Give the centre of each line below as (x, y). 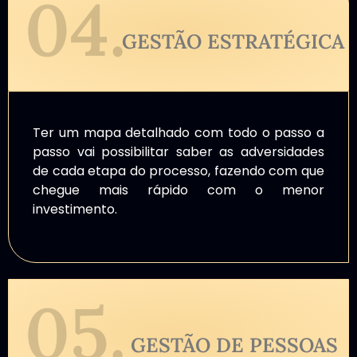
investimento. (75, 209)
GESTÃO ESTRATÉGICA (233, 41)
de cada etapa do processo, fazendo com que (178, 171)
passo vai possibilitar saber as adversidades (178, 151)
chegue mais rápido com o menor (178, 190)
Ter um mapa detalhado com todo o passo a (178, 132)
